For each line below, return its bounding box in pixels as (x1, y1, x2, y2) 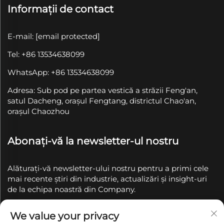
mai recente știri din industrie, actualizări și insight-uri (7, 173, 207, 183)
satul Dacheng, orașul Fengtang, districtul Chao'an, (7, 95, 196, 105)
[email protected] (35, 31, 100, 41)
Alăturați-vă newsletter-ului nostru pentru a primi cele (7, 163, 208, 173)
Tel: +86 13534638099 (7, 49, 84, 59)
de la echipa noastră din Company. (7, 184, 135, 194)
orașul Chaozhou (7, 106, 69, 116)
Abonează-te (164, 213, 206, 222)
